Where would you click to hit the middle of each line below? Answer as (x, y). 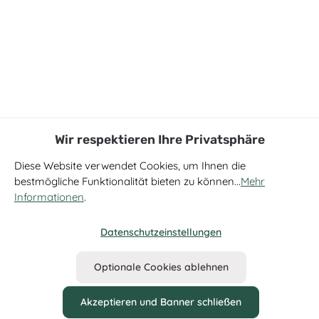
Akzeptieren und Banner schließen (161, 302)
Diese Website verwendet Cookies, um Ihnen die (130, 166)
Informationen (49, 197)
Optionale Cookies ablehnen (161, 267)
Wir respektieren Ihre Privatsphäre (159, 140)
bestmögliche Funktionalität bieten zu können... (127, 181)
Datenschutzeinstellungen (161, 232)
